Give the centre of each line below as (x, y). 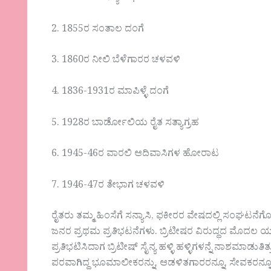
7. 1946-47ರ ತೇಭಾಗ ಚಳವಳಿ (108, 186)
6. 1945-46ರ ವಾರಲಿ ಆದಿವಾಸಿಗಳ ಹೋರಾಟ (135, 155)
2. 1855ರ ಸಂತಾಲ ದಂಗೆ (98, 30)
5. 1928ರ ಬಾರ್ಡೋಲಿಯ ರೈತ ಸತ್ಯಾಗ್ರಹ (126, 124)
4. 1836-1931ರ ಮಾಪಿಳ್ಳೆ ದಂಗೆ (110, 93)
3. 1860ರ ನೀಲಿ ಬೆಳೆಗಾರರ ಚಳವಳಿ (116, 61)
